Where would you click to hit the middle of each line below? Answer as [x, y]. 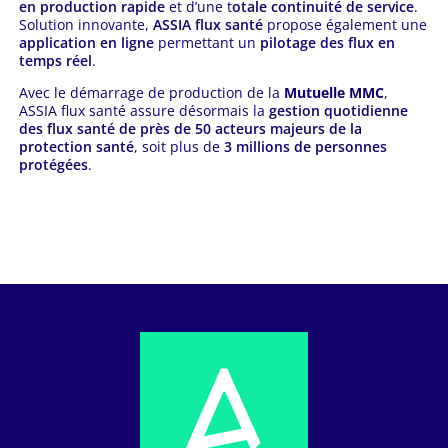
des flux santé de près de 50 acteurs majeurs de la [190, 129]
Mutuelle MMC [333, 93]
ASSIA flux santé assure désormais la [143, 111]
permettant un [206, 43]
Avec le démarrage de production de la [151, 93]
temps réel [55, 61]
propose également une [344, 25]
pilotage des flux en [327, 43]
